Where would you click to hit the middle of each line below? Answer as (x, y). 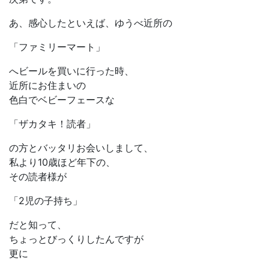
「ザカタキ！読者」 (52, 124)
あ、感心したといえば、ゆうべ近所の (91, 23)
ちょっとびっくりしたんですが (76, 239)
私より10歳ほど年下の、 (62, 162)
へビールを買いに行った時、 (71, 71)
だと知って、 (38, 225)
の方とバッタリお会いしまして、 (81, 148)
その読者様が (38, 177)
